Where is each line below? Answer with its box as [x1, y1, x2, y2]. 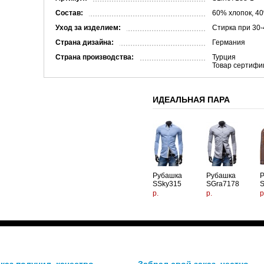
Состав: [55, 9, 83, 17]
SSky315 [153, 180, 181, 188]
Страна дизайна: [55, 38, 114, 47]
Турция [212, 53, 236, 61]
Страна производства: [55, 53, 134, 61]
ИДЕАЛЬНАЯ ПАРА [153, 95, 230, 104]
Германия [212, 38, 245, 47]
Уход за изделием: [55, 24, 121, 32]
